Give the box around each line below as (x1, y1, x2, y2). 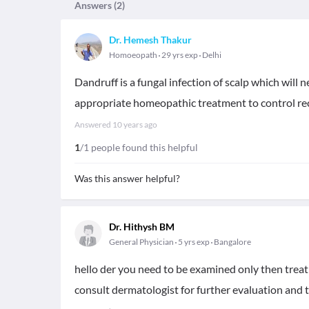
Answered (74, 119, 112, 130)
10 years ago (112, 119, 157, 130)
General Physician (109, 237, 174, 247)
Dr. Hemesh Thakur (109, 34, 192, 46)
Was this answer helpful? (74, 172, 180, 184)
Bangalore (214, 237, 251, 247)
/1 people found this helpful (80, 141, 198, 153)
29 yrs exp (160, 50, 199, 60)
